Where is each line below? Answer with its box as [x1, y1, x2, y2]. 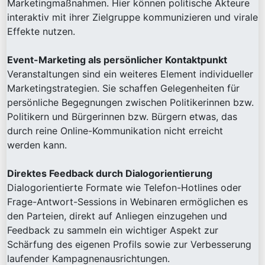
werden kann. [7, 139, 67, 151]
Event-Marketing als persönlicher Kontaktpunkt [7, 54, 227, 66]
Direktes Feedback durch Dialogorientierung [7, 167, 212, 180]
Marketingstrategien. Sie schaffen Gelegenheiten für [7, 82, 240, 95]
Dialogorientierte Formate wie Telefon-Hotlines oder [7, 182, 241, 194]
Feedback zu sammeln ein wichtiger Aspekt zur [7, 224, 218, 237]
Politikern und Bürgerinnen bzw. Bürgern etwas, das [7, 111, 237, 123]
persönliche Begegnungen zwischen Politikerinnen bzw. [7, 96, 254, 109]
